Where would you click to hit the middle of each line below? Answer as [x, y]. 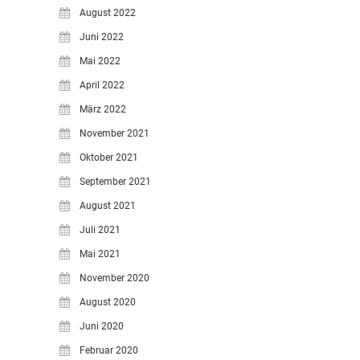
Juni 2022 [102, 37]
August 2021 [108, 206]
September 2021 [115, 182]
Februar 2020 [109, 350]
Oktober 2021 [109, 157]
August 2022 [108, 13]
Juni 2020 [102, 326]
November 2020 [115, 278]
